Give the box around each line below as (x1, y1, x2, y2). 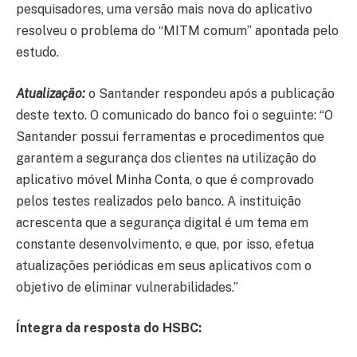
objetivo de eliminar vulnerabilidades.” (16, 279, 238, 295)
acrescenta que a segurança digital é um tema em (16, 214, 308, 230)
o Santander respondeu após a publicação (85, 85, 335, 101)
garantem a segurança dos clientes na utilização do (16, 150, 316, 166)
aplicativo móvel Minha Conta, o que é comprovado (16, 171, 314, 187)
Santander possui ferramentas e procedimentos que (16, 128, 324, 144)
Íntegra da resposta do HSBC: (16, 320, 202, 336)
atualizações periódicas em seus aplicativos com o (16, 257, 312, 273)
